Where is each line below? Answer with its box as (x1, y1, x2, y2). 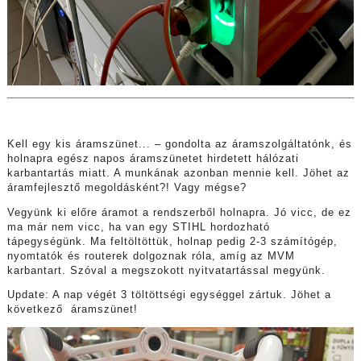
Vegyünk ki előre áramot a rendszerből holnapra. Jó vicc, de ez (6, 206, 351, 218)
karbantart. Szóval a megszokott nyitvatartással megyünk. (6, 264, 330, 276)
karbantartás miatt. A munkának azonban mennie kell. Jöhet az (6, 168, 350, 180)
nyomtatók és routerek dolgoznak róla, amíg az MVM (6, 250, 295, 262)
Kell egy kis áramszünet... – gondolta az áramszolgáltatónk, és (6, 139, 352, 151)
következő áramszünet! (6, 304, 138, 316)
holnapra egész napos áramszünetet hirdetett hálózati (6, 153, 299, 165)
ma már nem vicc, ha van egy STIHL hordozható (6, 221, 270, 233)
